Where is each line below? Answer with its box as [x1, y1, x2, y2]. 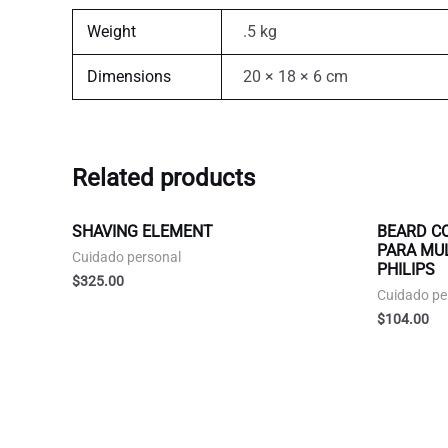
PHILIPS [377, 259, 435, 279]
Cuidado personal [72, 248, 181, 265]
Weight [87, 22, 137, 42]
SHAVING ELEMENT [72, 221, 213, 241]
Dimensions [87, 67, 172, 87]
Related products [72, 164, 255, 193]
